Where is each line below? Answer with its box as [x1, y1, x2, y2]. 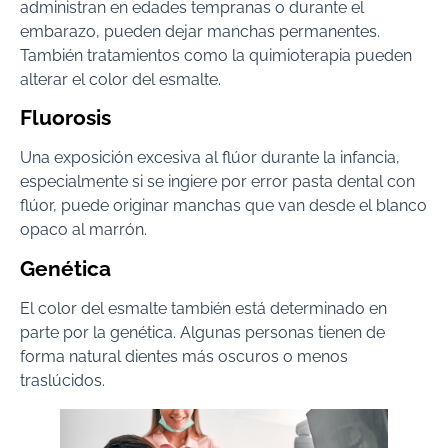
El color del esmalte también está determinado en [20, 298, 387, 318]
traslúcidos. [20, 370, 105, 390]
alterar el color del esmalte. [20, 69, 221, 89]
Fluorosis [20, 105, 111, 131]
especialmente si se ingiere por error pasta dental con [20, 172, 415, 192]
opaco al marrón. [20, 220, 147, 240]
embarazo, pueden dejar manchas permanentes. [20, 21, 380, 41]
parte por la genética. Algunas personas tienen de [20, 322, 385, 342]
